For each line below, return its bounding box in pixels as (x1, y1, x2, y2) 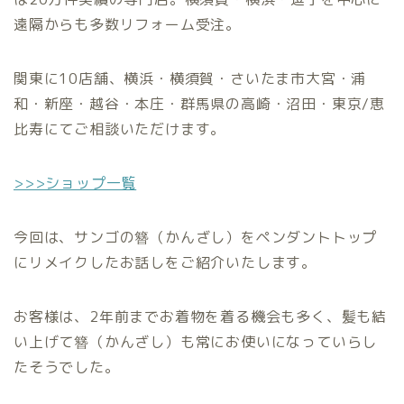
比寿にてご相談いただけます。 (14, 119, 226, 140)
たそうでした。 (14, 357, 120, 378)
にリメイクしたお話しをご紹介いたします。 (14, 252, 317, 273)
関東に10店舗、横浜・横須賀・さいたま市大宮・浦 (14, 69, 367, 89)
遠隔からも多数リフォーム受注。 (14, 14, 242, 35)
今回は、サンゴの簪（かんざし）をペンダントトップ (14, 227, 378, 248)
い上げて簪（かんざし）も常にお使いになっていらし (14, 332, 378, 353)
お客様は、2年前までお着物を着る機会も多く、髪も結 (14, 307, 387, 327)
